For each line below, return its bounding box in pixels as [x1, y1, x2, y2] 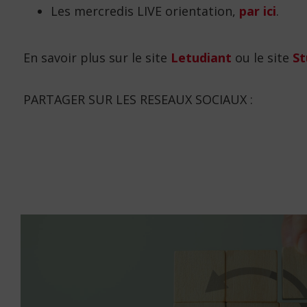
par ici [238, 3, 276, 20]
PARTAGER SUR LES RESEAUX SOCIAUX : [23, 91, 253, 108]
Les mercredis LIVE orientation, [50, 3, 239, 20]
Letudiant [170, 49, 232, 66]
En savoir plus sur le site [23, 49, 171, 66]
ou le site [231, 49, 293, 66]
